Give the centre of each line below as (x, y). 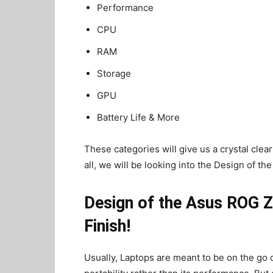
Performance (125, 7)
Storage (114, 73)
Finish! (107, 226)
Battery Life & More (138, 117)
